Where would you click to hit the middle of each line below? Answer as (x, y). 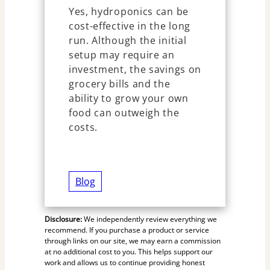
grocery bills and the (119, 84)
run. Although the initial (127, 41)
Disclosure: (63, 219)
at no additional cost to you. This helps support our (128, 252)
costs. (83, 127)
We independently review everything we (149, 219)
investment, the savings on (135, 70)
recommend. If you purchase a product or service (127, 230)
